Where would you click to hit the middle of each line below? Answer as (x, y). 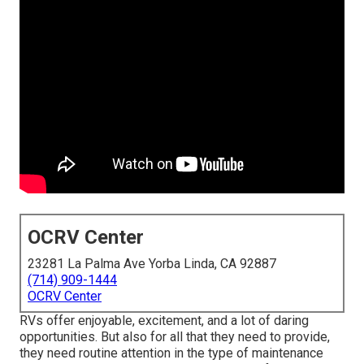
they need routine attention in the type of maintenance (171, 353)
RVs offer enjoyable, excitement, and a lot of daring (164, 321)
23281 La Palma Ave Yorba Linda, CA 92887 (152, 264)
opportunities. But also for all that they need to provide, (175, 337)
